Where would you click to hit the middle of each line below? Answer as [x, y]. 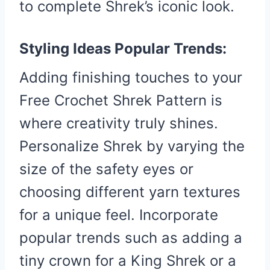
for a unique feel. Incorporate [119, 215]
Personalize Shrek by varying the [132, 146]
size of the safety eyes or [106, 169]
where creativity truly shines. [119, 123]
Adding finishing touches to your [131, 77]
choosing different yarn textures [130, 192]
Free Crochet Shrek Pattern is [121, 100]
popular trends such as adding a [131, 237]
